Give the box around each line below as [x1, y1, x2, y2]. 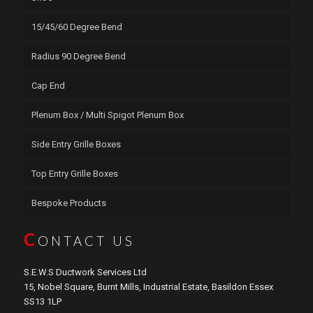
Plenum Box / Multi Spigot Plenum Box [31, 109, 184, 120]
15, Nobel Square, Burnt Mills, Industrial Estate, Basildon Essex [23, 281, 273, 292]
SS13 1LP [23, 296, 61, 307]
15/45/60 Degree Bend [31, 21, 122, 32]
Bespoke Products [31, 197, 106, 208]
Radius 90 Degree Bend [31, 50, 126, 61]
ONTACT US [37, 233, 135, 249]
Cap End [31, 80, 65, 91]
